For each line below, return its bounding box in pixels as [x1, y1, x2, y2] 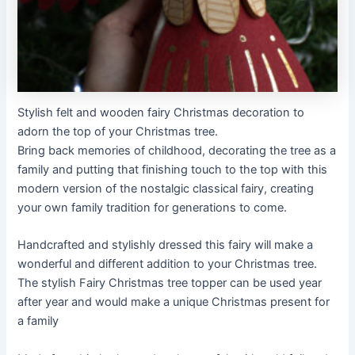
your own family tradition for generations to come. [17, 200, 288, 216]
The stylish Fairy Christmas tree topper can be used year [17, 276, 323, 291]
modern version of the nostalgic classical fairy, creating [17, 181, 315, 197]
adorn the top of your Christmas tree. [17, 124, 219, 139]
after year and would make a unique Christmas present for [17, 295, 330, 310]
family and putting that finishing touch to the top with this [17, 162, 328, 177]
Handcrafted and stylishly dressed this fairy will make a [17, 238, 314, 253]
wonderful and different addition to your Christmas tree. [17, 257, 318, 272]
